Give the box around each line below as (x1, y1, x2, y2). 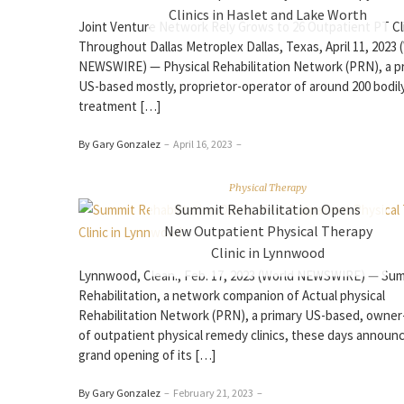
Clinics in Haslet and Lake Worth (169, 5, 367, 23)
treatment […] (78, 97, 161, 115)
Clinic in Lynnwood (211, 243, 325, 262)
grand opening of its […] (78, 346, 216, 363)
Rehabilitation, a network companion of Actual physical (78, 287, 385, 304)
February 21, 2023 (173, 386, 253, 399)
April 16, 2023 (173, 137, 233, 151)
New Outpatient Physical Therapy (163, 221, 372, 240)
